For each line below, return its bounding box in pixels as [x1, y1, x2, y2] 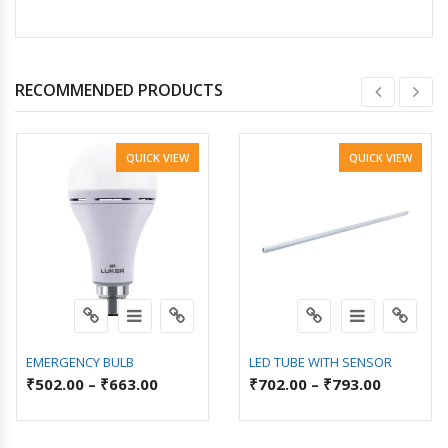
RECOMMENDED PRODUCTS [15, 78, 223, 101]
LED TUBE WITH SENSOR [249, 352, 392, 371]
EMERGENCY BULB [26, 352, 134, 371]
